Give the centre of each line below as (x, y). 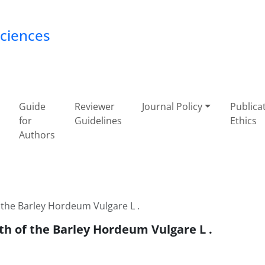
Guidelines (98, 121)
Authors (37, 135)
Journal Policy (172, 106)
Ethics (244, 121)
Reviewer (95, 106)
